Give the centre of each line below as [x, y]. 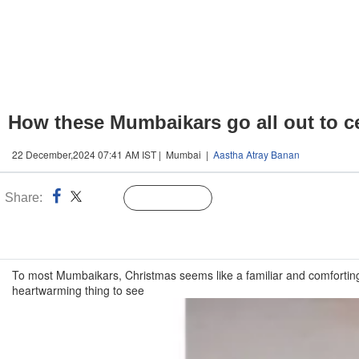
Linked [104, 199]
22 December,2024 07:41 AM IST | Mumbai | [113, 154]
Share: [24, 198]
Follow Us [180, 199]
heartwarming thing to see [78, 290]
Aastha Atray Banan [256, 154]
